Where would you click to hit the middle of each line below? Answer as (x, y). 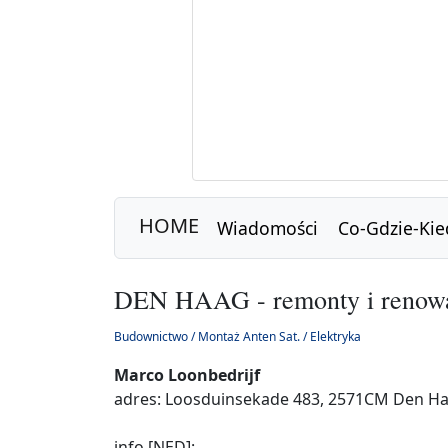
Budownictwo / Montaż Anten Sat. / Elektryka (237, 336)
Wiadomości (267, 227)
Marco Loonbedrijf (187, 375)
